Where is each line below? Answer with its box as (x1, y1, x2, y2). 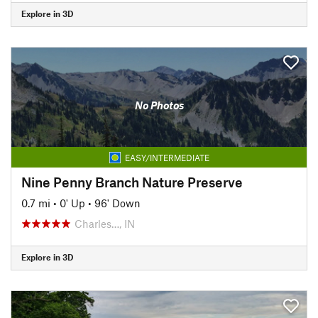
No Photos (134, 99, 184, 111)
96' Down (94, 196, 141, 209)
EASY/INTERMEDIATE (124, 152, 209, 163)
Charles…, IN (75, 216, 135, 230)
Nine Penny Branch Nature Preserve (21, 173, 243, 190)
